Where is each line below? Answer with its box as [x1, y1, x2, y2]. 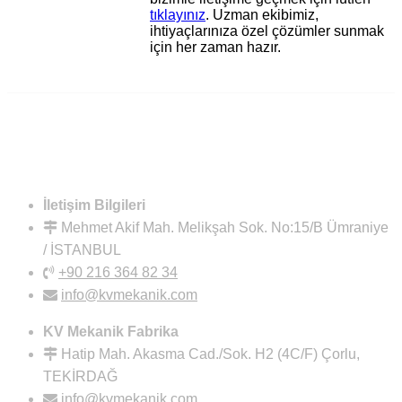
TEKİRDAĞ [43, 368, 118, 384]
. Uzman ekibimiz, [205, 6, 319, 22]
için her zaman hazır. [150, 39, 282, 55]
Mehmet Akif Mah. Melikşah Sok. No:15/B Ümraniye [61, 219, 389, 235]
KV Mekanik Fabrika [43, 323, 179, 339]
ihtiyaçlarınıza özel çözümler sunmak [150, 22, 385, 39]
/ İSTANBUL [43, 241, 121, 258]
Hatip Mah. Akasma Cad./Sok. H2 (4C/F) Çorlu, [61, 345, 360, 362]
